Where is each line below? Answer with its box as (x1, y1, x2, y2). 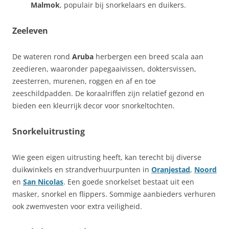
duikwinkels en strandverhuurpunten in (12, 165, 151, 174)
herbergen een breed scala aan (94, 52, 203, 61)
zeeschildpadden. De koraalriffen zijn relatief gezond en (12, 88, 204, 98)
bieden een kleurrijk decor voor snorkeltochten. (12, 101, 175, 110)
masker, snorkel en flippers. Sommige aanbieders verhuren (12, 189, 216, 199)
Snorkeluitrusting (12, 126, 85, 137)
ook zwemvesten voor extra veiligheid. (12, 201, 142, 211)
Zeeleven (12, 25, 48, 36)
